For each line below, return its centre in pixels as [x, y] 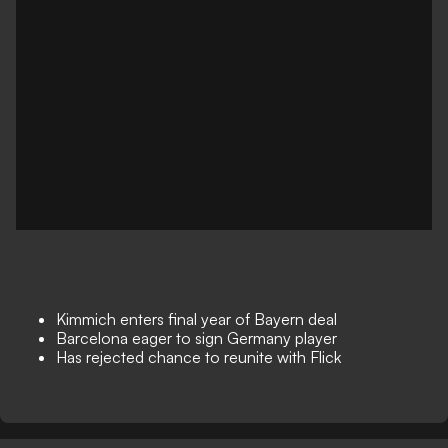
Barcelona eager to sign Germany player [196, 338]
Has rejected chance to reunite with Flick [198, 357]
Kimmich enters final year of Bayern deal [196, 319]
